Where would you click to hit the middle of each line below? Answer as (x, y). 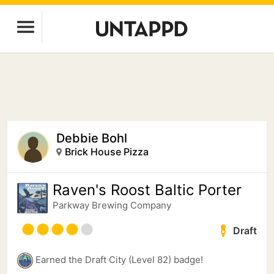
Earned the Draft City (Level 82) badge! (119, 260)
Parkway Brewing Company (112, 205)
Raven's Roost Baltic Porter (147, 190)
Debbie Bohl (92, 138)
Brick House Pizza (107, 152)
